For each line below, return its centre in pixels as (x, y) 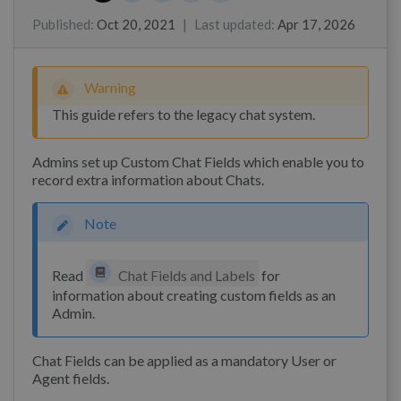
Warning (110, 88)
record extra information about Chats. (148, 180)
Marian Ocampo (174, 12)
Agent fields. (71, 379)
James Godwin (198, 12)
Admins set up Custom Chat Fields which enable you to (198, 162)
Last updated (233, 25)
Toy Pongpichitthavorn (257, 12)
